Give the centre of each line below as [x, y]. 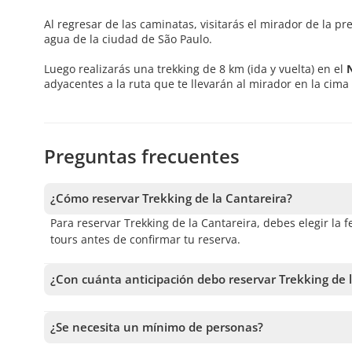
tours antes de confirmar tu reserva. [145, 240]
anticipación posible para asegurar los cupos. [170, 321]
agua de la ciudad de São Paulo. [128, 39]
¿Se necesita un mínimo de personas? [157, 327]
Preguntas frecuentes [142, 156]
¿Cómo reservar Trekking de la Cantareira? [171, 198]
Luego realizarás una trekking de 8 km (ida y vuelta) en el [195, 69]
